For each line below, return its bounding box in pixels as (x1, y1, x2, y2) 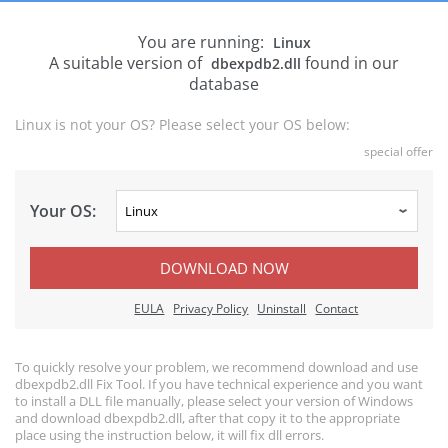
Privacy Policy (173, 300, 249, 317)
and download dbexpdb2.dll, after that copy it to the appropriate (15, 409, 400, 427)
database (189, 73, 259, 95)
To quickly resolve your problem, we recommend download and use (15, 358, 418, 376)
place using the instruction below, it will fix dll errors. (15, 426, 324, 444)
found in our (301, 52, 399, 74)
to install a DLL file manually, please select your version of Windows (15, 392, 413, 410)
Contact (315, 300, 359, 317)
